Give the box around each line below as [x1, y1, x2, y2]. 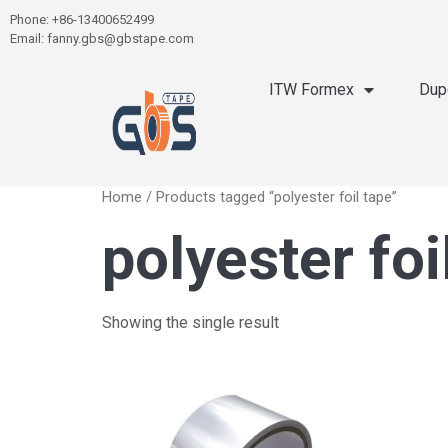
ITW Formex [269, 80, 355, 99]
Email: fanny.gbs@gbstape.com [10, 31, 194, 46]
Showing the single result [102, 312, 279, 332]
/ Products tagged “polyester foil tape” [142, 188, 397, 206]
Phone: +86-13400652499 [10, 12, 154, 27]
